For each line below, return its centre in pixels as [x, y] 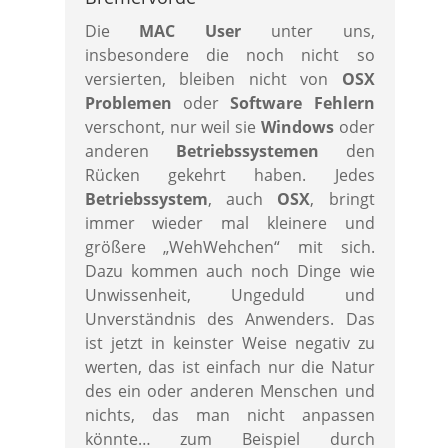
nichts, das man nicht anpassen [229, 415]
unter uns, [308, 31]
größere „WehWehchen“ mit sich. [229, 247]
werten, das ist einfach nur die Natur [229, 367]
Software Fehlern [302, 103]
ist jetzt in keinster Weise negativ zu [229, 343]
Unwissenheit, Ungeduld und [229, 295]
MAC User [190, 31]
